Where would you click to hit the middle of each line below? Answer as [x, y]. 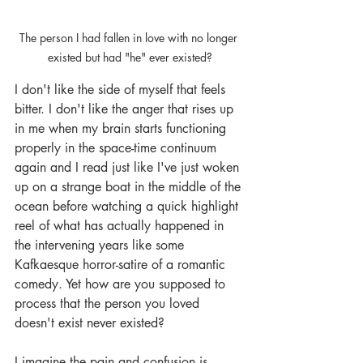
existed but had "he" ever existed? [130, 57]
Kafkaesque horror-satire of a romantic [122, 264]
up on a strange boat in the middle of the [130, 186]
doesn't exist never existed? [92, 322]
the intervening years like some [101, 245]
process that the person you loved [109, 303]
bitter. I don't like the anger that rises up [126, 109]
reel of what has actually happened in [121, 225]
